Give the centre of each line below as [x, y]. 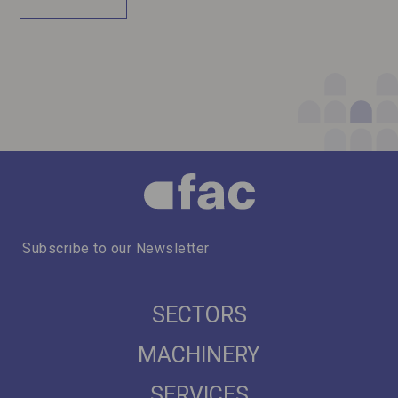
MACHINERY [199, 355]
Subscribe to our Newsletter [116, 249]
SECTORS [199, 315]
